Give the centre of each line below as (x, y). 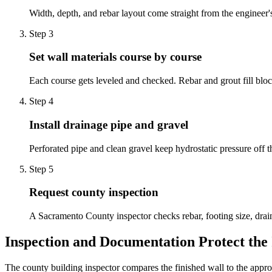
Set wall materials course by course (115, 57)
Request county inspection (94, 192)
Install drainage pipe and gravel (109, 124)
